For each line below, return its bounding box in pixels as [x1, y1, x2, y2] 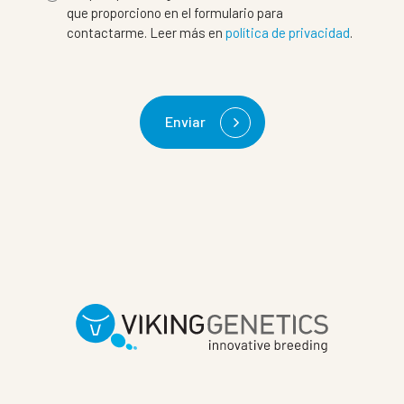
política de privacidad [225, 24, 350, 41]
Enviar [164, 113, 206, 130]
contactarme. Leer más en [67, 24, 225, 41]
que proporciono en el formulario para [67, 5, 283, 21]
